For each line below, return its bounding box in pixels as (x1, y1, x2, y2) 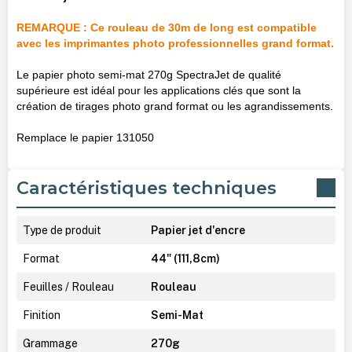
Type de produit (22, 223, 101, 236)
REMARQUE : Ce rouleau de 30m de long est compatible (16, 20, 317, 34)
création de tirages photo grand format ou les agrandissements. (16, 99, 333, 112)
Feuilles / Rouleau (22, 280, 114, 293)
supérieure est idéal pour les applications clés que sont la (16, 83, 301, 97)
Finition (22, 308, 60, 321)
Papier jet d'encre (150, 223, 245, 236)
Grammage (22, 336, 78, 350)
